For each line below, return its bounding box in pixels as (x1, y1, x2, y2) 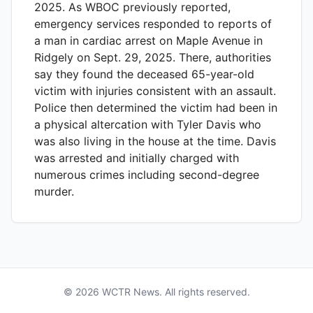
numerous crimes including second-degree (34, 168, 259, 182)
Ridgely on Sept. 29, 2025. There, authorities (34, 50, 271, 64)
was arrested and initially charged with (34, 151, 239, 165)
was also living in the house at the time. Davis (34, 134, 276, 148)
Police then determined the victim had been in (34, 101, 277, 115)
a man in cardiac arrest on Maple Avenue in (34, 34, 263, 48)
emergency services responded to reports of (34, 17, 272, 31)
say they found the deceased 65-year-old (34, 67, 254, 81)
